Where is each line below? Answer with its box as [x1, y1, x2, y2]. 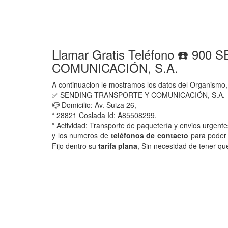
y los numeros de [52, 130, 111, 140]
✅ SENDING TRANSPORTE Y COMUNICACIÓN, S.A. [52, 90, 225, 100]
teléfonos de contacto [110, 130, 188, 140]
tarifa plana [98, 140, 137, 151]
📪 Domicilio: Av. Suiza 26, [52, 100, 136, 110]
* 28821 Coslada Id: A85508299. [52, 110, 157, 120]
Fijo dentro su [52, 140, 98, 151]
